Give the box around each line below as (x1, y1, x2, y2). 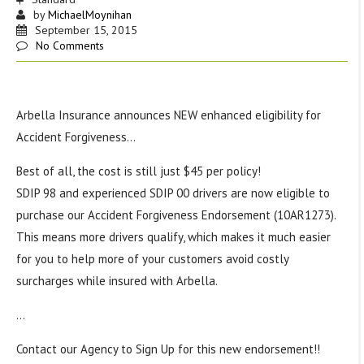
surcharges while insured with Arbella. (15, 273, 218, 289)
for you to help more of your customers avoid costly (15, 251, 288, 267)
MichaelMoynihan (47, 7, 132, 23)
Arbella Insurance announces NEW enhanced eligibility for (15, 107, 321, 123)
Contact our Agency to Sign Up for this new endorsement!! (15, 341, 320, 357)
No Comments (35, 38, 104, 54)
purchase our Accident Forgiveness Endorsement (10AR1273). (15, 207, 336, 223)
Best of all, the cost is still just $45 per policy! (15, 163, 261, 180)
